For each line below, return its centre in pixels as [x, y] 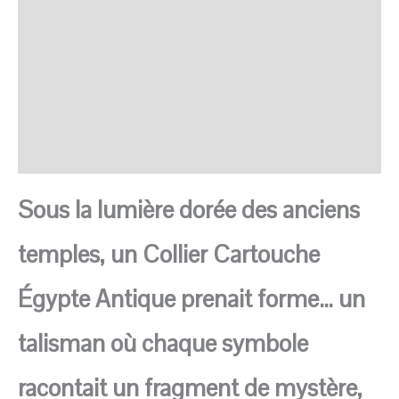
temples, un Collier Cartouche [169, 255]
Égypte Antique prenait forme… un [191, 299]
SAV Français [57, 34]
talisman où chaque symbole [163, 344]
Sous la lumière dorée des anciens [189, 210]
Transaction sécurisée [84, 74]
